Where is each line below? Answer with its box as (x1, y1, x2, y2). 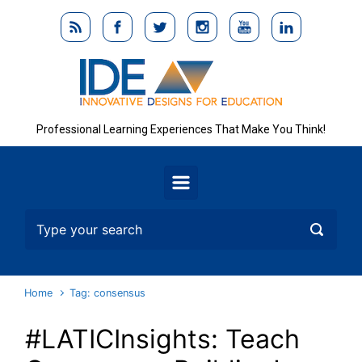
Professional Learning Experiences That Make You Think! (36, 123, 326, 137)
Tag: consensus (69, 287, 146, 300)
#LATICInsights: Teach (25, 323, 300, 356)
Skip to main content (17, 10, 145, 27)
